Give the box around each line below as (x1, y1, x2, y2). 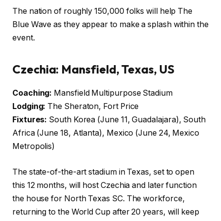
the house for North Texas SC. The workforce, (12, 193, 185, 203)
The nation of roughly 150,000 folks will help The (12, 6, 193, 16)
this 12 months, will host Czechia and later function (12, 180, 197, 190)
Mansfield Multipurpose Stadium (52, 88, 173, 98)
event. (12, 33, 35, 43)
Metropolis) (12, 142, 55, 151)
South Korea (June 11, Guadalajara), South (47, 115, 206, 125)
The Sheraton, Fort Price (45, 102, 139, 111)
